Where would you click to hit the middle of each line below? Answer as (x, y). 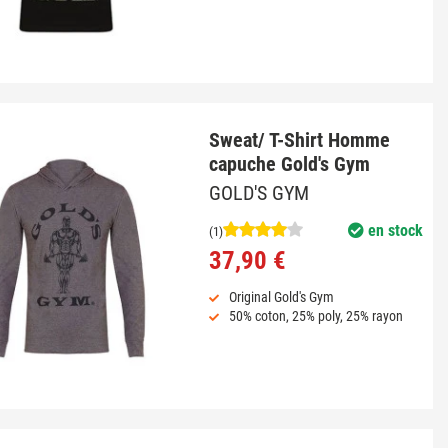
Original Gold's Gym (281, 297)
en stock (393, 231)
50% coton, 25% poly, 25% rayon (315, 316)
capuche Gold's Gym (289, 163)
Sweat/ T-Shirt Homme (299, 139)
